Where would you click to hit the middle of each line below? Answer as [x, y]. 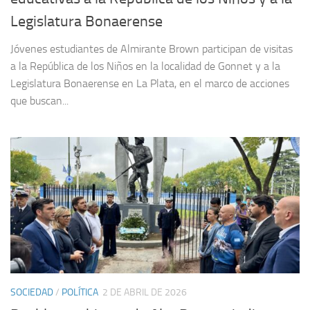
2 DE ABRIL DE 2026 [145, 293]
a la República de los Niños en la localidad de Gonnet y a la [145, 66]
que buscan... [39, 101]
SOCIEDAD [32, 293]
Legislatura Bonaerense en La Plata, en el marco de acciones [150, 84]
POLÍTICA [80, 293]
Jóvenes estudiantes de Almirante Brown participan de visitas [152, 49]
